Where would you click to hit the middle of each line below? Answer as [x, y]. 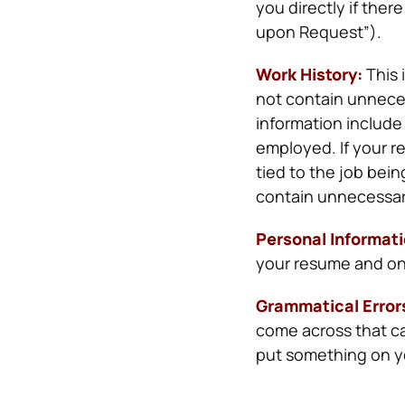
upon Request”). [318, 32]
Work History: [309, 74]
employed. [297, 147]
